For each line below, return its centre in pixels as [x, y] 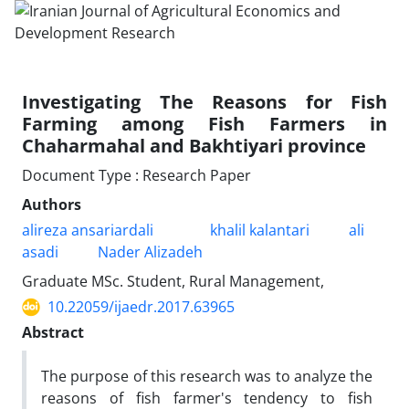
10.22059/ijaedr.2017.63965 [141, 307]
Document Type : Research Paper [136, 175]
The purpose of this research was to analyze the [207, 376]
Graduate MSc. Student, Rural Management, [173, 281]
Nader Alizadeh [150, 252]
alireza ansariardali [88, 230]
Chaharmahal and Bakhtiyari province [194, 146]
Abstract [53, 332]
